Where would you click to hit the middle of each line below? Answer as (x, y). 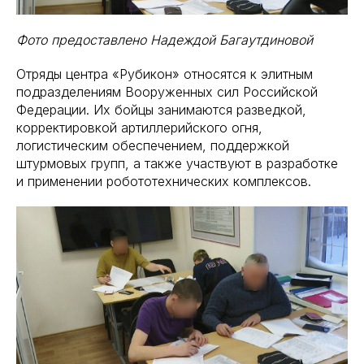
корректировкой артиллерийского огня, (139, 128)
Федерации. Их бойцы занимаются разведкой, (161, 110)
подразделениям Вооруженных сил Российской (167, 92)
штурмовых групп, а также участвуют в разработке (177, 163)
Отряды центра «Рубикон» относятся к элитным (165, 74)
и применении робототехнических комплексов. (164, 181)
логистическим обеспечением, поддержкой (153, 145)
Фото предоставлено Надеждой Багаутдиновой (165, 40)
